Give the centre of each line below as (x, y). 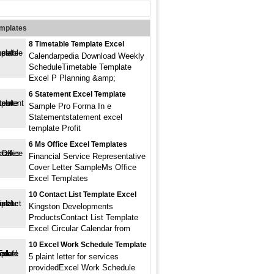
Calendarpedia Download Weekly (87, 56)
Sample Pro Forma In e (70, 106)
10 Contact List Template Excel (83, 194)
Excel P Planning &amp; (72, 78)
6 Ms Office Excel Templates (78, 144)
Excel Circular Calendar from (80, 228)
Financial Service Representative (87, 156)
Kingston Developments (71, 206)
